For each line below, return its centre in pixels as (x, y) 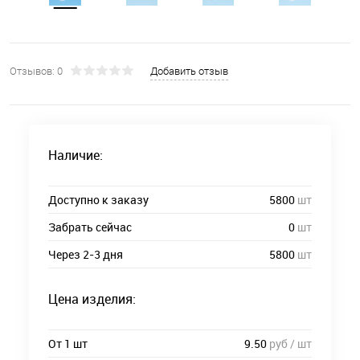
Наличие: (76, 155)
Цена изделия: (92, 299)
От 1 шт (68, 344)
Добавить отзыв (189, 72)
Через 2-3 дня (86, 255)
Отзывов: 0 (36, 72)
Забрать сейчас (90, 227)
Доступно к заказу (98, 200)
